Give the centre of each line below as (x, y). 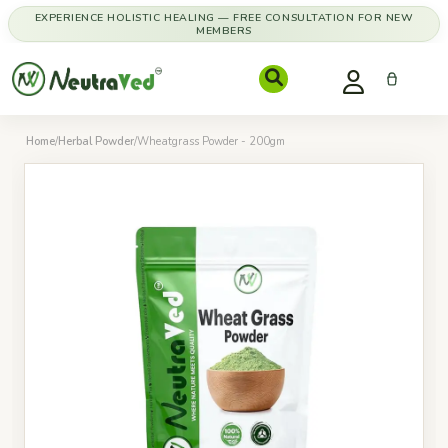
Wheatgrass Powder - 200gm (211, 141)
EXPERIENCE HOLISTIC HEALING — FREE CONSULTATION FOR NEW (224, 17)
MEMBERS (224, 30)
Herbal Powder (96, 141)
